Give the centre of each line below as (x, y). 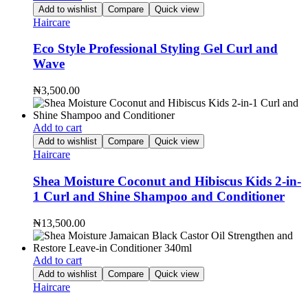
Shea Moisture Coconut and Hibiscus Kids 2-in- (167, 181)
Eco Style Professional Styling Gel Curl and (155, 49)
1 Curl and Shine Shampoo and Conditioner (159, 196)
